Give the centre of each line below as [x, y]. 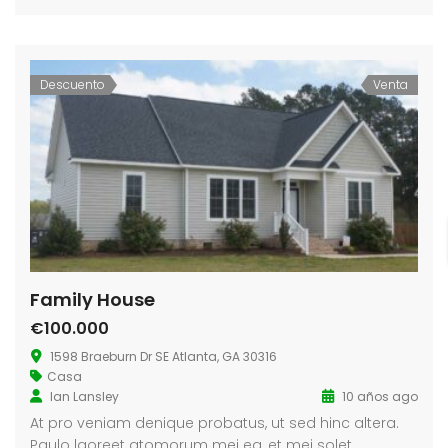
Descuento [72, 84]
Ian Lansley [84, 396]
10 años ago [378, 396]
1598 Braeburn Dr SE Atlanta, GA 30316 [163, 356]
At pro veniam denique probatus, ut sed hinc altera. [214, 422]
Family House [92, 299]
